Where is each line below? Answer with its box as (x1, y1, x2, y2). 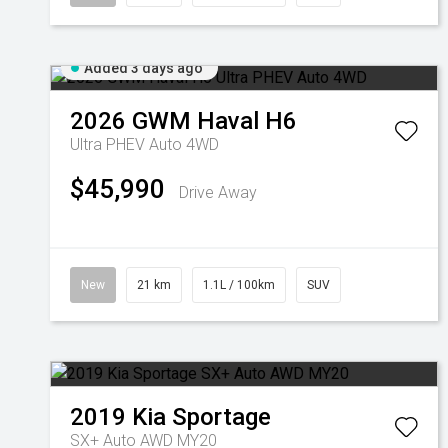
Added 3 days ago (84, 60, 203, 76)
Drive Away (179, 183, 257, 202)
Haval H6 (197, 107, 297, 135)
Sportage (172, 403, 271, 431)
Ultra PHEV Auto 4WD (70, 135, 219, 154)
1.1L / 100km (203, 278, 275, 292)
